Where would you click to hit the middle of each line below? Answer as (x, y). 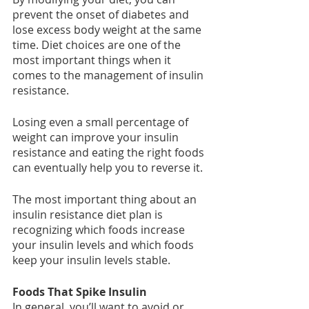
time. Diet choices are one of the (98, 45)
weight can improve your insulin (97, 138)
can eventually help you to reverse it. (108, 168)
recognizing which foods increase (100, 230)
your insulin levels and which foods (104, 245)
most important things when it (93, 60)
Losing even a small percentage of (102, 122)
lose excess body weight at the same (108, 30)
